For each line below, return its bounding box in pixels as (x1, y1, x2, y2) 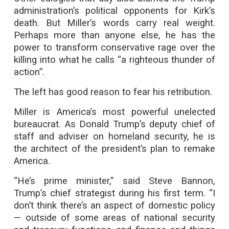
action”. (14, 66, 44, 78)
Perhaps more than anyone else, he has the (14, 30, 215, 41)
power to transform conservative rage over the (14, 42, 215, 53)
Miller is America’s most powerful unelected (14, 106, 215, 118)
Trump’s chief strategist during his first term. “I (14, 188, 215, 199)
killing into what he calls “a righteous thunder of (14, 54, 215, 65)
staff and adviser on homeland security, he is (14, 131, 215, 142)
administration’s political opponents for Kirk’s (14, 5, 215, 16)
